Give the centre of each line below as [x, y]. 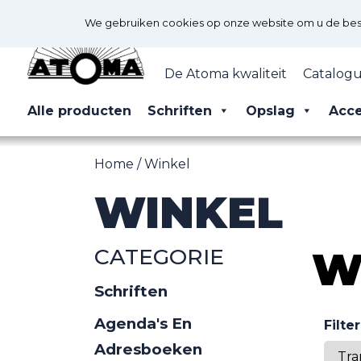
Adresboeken [148, 349]
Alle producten [79, 110]
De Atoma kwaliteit [226, 73]
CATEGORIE [159, 256]
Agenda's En [143, 323]
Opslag [270, 110]
